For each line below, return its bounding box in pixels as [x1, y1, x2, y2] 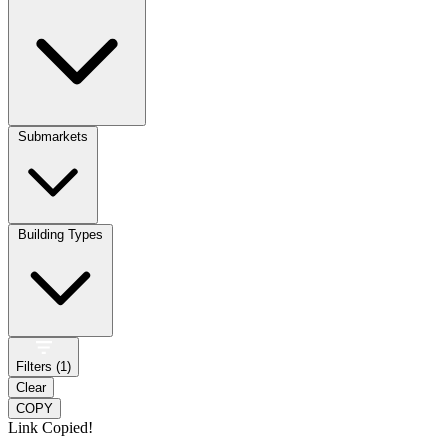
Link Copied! [8, 418, 93, 436]
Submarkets [18, 128, 88, 144]
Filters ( [16, 358, 60, 374]
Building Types [18, 226, 103, 242]
